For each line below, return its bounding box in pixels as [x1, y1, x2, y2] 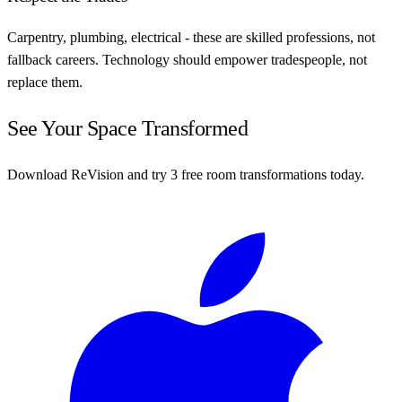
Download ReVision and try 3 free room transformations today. [7, 166, 364, 182]
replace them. [7, 74, 83, 91]
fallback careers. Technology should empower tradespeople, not [7, 52, 367, 68]
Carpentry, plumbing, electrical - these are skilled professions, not [7, 30, 375, 46]
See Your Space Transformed [7, 117, 248, 140]
